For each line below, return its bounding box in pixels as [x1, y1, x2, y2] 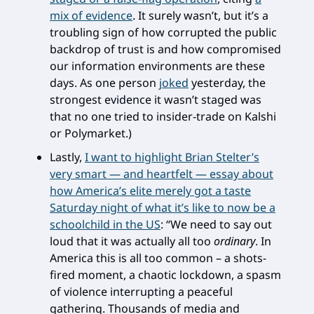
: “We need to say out [161, 217, 272, 232]
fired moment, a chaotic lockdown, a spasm [50, 267, 281, 282]
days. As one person [50, 75, 159, 90]
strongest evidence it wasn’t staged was [50, 92, 261, 107]
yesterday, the [189, 75, 266, 90]
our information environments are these [50, 58, 265, 74]
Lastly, [50, 149, 85, 165]
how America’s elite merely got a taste [50, 183, 251, 198]
